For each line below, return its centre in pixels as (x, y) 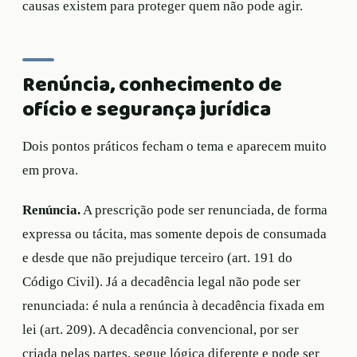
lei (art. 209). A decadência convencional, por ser (161, 329)
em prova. (50, 170)
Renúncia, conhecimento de (152, 84)
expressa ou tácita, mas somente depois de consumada (175, 233)
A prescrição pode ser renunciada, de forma (204, 210)
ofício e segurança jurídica (147, 109)
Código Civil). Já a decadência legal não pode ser (161, 281)
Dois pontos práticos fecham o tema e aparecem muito (175, 146)
